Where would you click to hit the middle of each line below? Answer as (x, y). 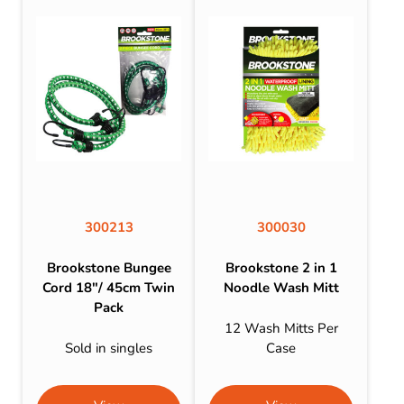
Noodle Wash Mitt (281, 288)
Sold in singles (109, 348)
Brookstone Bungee (109, 268)
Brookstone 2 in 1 (281, 268)
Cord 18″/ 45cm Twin (109, 288)
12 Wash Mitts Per (281, 328)
